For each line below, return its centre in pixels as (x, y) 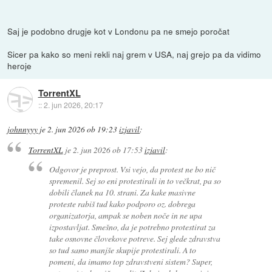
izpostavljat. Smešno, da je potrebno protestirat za (133, 227)
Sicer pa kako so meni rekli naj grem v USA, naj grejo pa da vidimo (134, 54)
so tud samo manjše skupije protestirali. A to (123, 250)
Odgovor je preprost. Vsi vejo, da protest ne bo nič (133, 169)
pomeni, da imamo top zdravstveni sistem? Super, (131, 262)
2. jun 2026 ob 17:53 (107, 149)
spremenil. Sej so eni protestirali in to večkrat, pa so (135, 181)
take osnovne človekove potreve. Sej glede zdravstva (135, 239)
